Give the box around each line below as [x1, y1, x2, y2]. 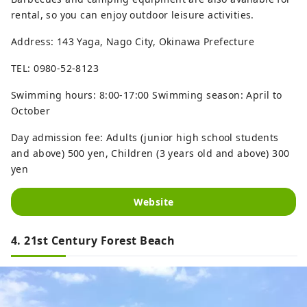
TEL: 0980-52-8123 [11, 62, 99, 75]
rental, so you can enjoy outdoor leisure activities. [11, 8, 254, 22]
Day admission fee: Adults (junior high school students [11, 131, 279, 145]
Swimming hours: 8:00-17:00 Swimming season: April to [11, 88, 282, 102]
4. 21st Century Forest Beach [11, 233, 175, 249]
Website [133, 195, 174, 209]
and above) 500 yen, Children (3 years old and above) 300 [11, 147, 290, 160]
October [11, 104, 50, 118]
